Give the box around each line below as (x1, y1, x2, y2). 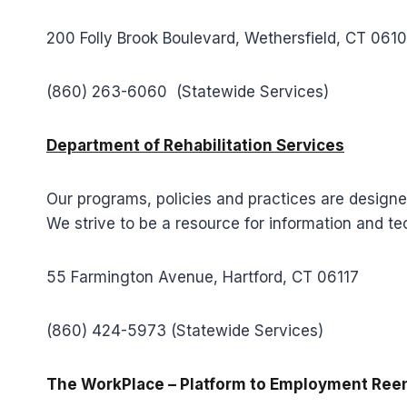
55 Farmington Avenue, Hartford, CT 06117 (46, 268, 359, 286)
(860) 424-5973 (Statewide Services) (46, 322, 323, 340)
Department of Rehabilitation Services (46, 136, 344, 154)
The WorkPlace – (46, 375, 180, 393)
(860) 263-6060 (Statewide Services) (46, 83, 329, 101)
